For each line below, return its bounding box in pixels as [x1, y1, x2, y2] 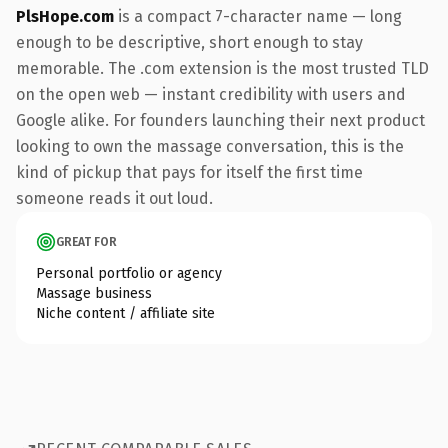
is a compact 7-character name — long [114, 6, 402, 26]
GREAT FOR [56, 234, 117, 249]
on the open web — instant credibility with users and [16, 84, 406, 104]
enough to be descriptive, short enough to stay [16, 32, 363, 52]
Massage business [36, 284, 152, 302]
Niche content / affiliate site [36, 304, 215, 322]
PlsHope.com [16, 6, 114, 26]
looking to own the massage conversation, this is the [16, 136, 404, 156]
